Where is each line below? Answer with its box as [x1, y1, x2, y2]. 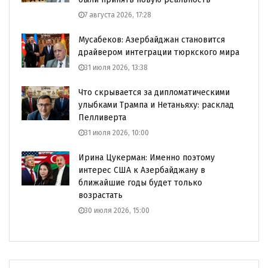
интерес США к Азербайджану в [78, 165, 205, 175]
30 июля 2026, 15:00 [84, 206, 150, 215]
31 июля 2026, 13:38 [84, 63, 148, 72]
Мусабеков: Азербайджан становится [78, 35, 225, 45]
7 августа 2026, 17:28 [84, 11, 151, 19]
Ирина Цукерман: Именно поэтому [78, 153, 215, 163]
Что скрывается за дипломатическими [78, 87, 230, 98]
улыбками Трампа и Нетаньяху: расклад [78, 100, 234, 110]
